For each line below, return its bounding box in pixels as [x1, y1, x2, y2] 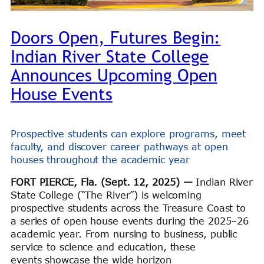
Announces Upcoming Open [11, 64, 217, 86]
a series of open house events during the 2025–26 [11, 215, 249, 226]
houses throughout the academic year [11, 154, 190, 165]
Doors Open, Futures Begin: [11, 26, 221, 48]
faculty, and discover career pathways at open [11, 141, 228, 152]
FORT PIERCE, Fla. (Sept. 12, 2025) [11, 176, 183, 187]
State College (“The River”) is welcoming [11, 189, 202, 200]
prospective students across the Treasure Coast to [11, 202, 246, 213]
